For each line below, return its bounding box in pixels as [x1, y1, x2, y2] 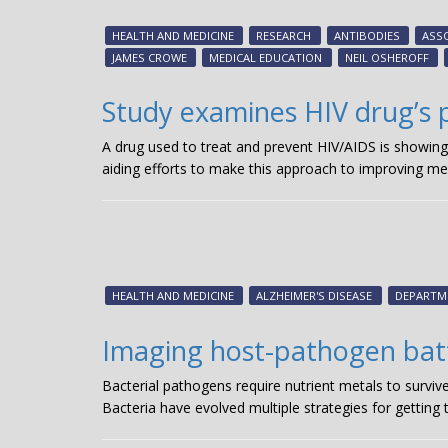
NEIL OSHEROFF [344, 50, 429, 65]
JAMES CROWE [111, 50, 187, 65]
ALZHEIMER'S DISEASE [256, 288, 373, 304]
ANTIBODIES [333, 28, 400, 43]
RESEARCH [256, 28, 312, 43]
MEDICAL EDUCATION [209, 50, 323, 65]
